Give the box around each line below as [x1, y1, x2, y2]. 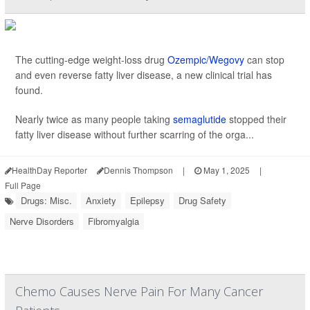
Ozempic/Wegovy [167, 53, 244, 66]
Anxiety [86, 194, 116, 207]
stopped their [226, 112, 286, 126]
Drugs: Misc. [21, 194, 72, 207]
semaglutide [173, 112, 226, 126]
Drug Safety [179, 194, 226, 207]
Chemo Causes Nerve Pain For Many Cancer [15, 283, 263, 300]
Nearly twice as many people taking [15, 112, 173, 126]
